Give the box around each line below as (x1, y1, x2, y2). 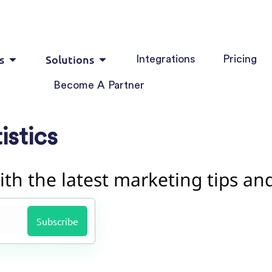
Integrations (135, 53, 195, 64)
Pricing (223, 53, 257, 64)
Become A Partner (53, 80, 145, 90)
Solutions (46, 52, 95, 66)
